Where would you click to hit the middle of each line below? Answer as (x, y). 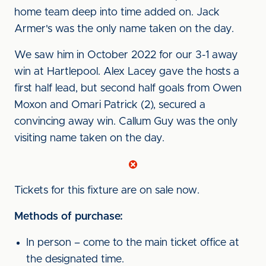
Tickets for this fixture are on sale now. (107, 191)
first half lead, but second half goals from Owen (128, 88)
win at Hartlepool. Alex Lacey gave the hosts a (127, 72)
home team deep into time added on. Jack (117, 12)
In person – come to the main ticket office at (133, 243)
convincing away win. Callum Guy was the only (126, 122)
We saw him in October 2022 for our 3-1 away (126, 55)
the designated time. (75, 259)
